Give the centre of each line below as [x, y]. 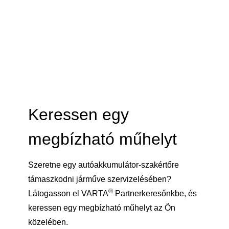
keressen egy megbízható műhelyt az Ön [102, 208]
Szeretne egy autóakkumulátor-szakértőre [104, 165]
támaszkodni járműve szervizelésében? [100, 179]
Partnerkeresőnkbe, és [155, 194]
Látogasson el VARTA [68, 194]
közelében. [48, 222]
